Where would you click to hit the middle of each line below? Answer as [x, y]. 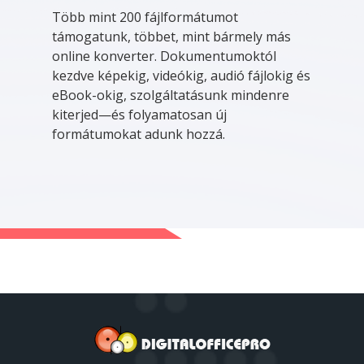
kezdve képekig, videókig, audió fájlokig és [181, 75]
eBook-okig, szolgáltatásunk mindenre [171, 95]
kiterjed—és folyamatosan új [139, 114]
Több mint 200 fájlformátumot [145, 17]
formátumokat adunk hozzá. [139, 134]
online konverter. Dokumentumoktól [164, 56]
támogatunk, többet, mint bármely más [171, 36]
